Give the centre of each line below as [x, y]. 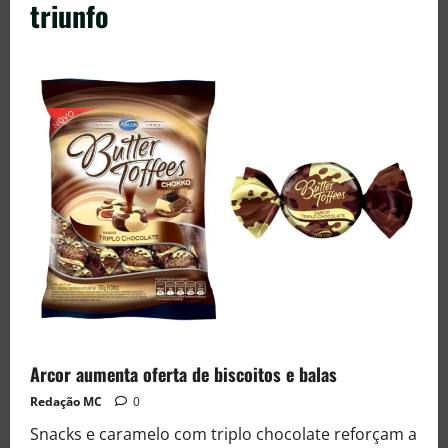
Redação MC [66, 401]
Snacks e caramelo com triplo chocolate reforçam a [223, 433]
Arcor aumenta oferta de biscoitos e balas [183, 373]
